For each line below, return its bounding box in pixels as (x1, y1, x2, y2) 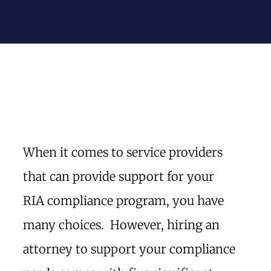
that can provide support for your (23, 169, 214, 184)
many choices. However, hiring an (23, 217, 220, 232)
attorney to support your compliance (23, 241, 235, 256)
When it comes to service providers (23, 145, 223, 160)
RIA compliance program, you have (23, 193, 224, 208)
